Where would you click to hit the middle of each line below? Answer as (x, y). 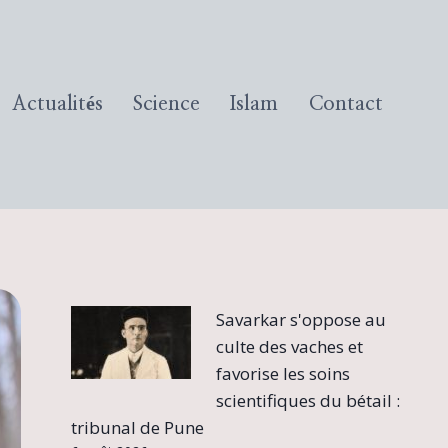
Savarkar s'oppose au (301, 319)
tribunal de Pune (137, 427)
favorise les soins (283, 373)
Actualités (57, 104)
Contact (345, 104)
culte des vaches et (290, 346)
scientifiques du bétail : (308, 400)
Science (167, 104)
